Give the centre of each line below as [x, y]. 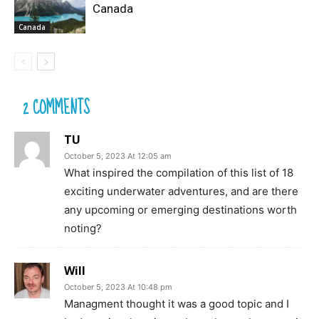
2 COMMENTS [56, 108]
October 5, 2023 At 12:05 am [118, 156]
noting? [83, 228]
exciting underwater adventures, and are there [181, 191]
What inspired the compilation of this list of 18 [179, 173]
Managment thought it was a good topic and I [177, 304]
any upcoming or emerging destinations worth [181, 210]
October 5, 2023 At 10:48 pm [118, 287]
